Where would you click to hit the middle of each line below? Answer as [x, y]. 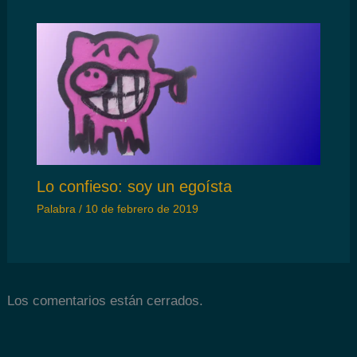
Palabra [56, 209]
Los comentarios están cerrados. [106, 300]
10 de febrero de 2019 [141, 209]
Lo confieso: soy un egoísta [134, 187]
